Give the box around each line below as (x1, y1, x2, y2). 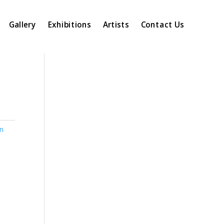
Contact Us (140, 19, 184, 30)
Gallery (8, 19, 36, 30)
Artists (102, 19, 129, 30)
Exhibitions (47, 19, 91, 30)
